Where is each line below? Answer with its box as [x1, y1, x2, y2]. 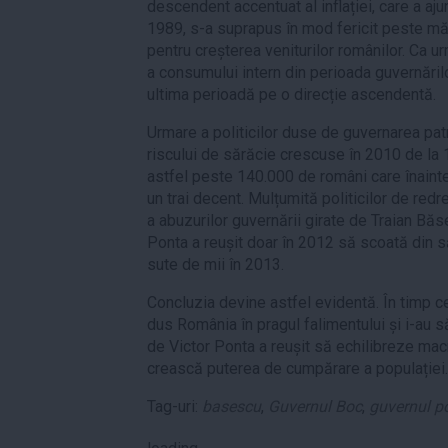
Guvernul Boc [268, 396, 362, 416]
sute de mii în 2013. [147, 254, 284, 274]
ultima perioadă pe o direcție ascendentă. [147, 84, 436, 104]
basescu [202, 396, 261, 416]
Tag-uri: [147, 396, 202, 416]
